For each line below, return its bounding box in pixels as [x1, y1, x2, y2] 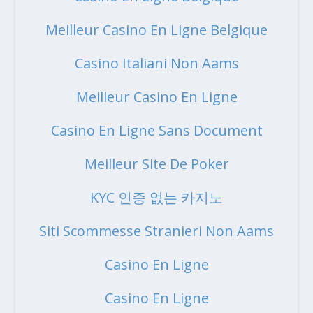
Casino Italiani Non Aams [74, 54, 239, 73]
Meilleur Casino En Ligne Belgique [45, 20, 268, 40]
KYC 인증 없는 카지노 [90, 188, 223, 208]
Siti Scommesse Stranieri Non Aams [39, 221, 274, 241]
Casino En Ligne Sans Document [50, 121, 263, 140]
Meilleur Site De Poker [84, 154, 229, 174]
